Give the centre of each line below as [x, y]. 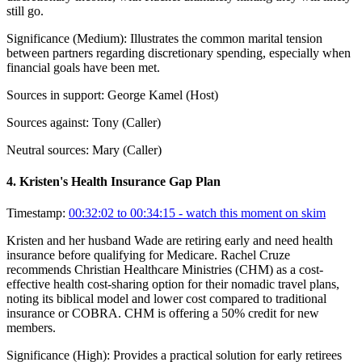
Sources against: [48, 122]
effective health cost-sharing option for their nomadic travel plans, [173, 284]
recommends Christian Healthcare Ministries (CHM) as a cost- [165, 270]
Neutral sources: [48, 149]
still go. [25, 11]
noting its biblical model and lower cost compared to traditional [166, 299]
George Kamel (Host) [163, 95]
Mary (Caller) [127, 149]
